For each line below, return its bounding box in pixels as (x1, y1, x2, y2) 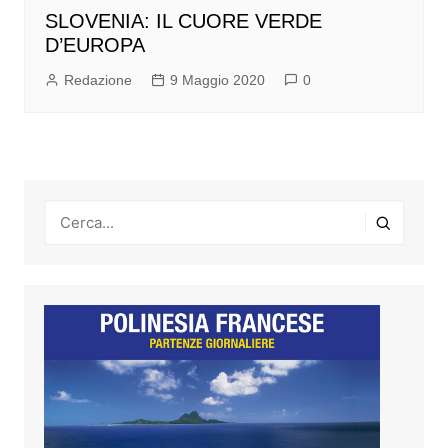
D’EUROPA (44, 34, 145, 57)
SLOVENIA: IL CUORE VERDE (44, 10, 322, 33)
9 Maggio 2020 (169, 72, 265, 89)
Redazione (63, 72, 132, 89)
